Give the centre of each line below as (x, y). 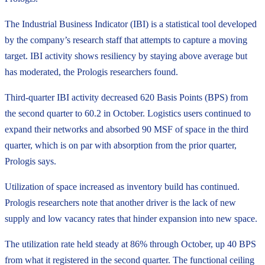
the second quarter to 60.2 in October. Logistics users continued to (128, 113)
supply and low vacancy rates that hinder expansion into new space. (131, 218)
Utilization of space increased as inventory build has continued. (122, 186)
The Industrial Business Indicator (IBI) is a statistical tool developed (131, 24)
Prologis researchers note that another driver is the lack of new (120, 202)
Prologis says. (30, 161)
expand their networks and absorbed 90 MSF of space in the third (127, 129)
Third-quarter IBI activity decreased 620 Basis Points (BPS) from (126, 97)
